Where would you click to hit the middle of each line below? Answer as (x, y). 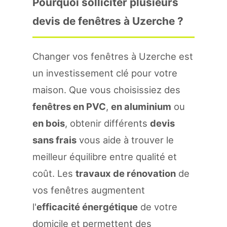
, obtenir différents (107, 123)
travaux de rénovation (126, 173)
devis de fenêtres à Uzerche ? (108, 21)
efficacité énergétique (87, 207)
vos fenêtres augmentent (89, 190)
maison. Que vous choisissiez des (106, 90)
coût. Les (54, 173)
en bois (49, 123)
